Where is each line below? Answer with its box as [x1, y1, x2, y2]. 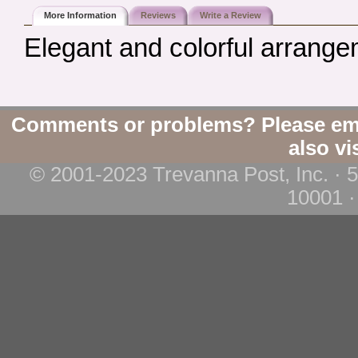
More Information [44, 10, 117, 21]
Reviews [141, 10, 176, 21]
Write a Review [200, 10, 261, 21]
